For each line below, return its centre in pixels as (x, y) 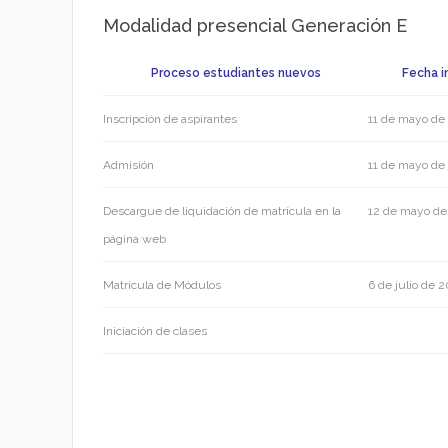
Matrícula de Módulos (162, 285)
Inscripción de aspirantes (170, 119)
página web (134, 239)
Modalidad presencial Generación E (255, 26)
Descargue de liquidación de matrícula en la (222, 211)
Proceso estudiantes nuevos (235, 73)
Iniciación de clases (155, 331)
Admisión (128, 165)
